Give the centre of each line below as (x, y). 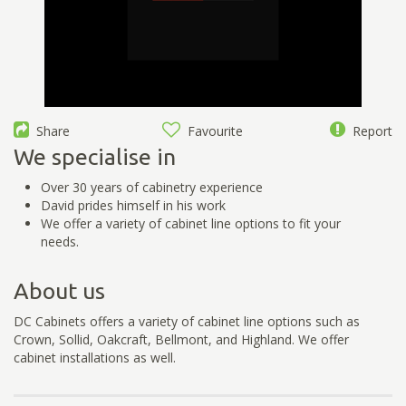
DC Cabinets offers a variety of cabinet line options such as (187, 321)
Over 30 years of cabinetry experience (152, 187)
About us (59, 290)
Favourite (212, 130)
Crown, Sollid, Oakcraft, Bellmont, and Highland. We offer (181, 339)
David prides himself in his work (133, 205)
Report (368, 130)
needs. (60, 241)
